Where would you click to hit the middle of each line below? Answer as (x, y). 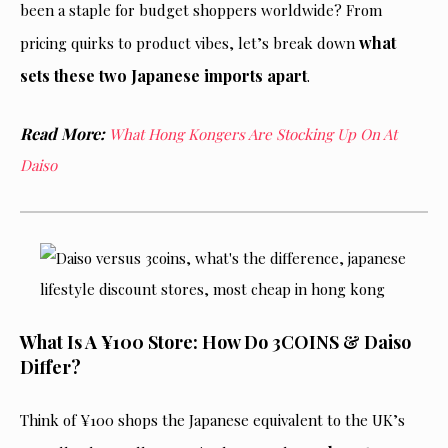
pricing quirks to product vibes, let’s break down (189, 43)
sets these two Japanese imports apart (163, 75)
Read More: (62, 133)
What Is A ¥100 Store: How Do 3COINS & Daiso (215, 342)
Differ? (50, 367)
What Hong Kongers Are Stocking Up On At (253, 134)
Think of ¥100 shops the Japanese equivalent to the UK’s (212, 420)
